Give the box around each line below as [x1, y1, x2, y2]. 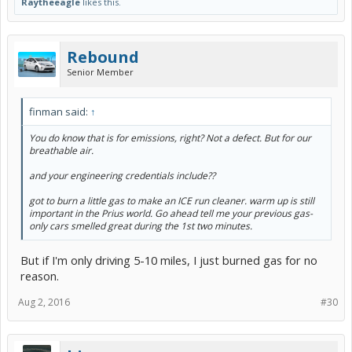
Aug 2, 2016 [18, 295, 70, 309]
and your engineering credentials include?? [29, 169, 215, 183]
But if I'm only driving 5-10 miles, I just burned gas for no [20, 251, 317, 268]
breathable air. [29, 144, 93, 158]
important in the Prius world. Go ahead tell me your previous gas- [29, 207, 313, 221]
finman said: [29, 104, 90, 119]
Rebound [67, 46, 139, 68]
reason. [20, 267, 59, 284]
